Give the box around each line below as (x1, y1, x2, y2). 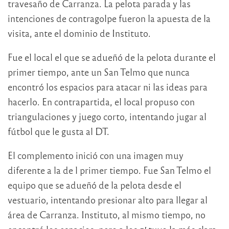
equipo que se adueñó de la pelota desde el (8, 179, 181, 191)
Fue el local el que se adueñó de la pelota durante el (8, 51, 216, 63)
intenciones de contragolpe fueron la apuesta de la (8, 12, 211, 25)
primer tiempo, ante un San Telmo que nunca (8, 66, 190, 78)
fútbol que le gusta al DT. (8, 125, 109, 138)
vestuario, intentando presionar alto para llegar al (8, 194, 208, 206)
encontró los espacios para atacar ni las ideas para (8, 81, 208, 93)
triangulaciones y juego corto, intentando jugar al (8, 110, 207, 123)
